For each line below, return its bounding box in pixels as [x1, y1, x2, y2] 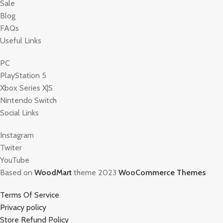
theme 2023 [72, 167, 118, 177]
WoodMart [34, 167, 72, 177]
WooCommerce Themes [118, 167, 206, 177]
